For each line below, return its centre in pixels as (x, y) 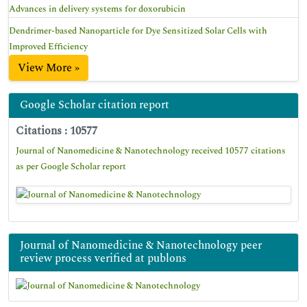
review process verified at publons (103, 258)
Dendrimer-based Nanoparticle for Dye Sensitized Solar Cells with (138, 31)
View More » (49, 68)
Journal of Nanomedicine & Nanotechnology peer (141, 245)
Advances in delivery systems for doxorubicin (97, 9)
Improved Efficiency (48, 47)
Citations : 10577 (57, 131)
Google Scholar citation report (95, 105)
